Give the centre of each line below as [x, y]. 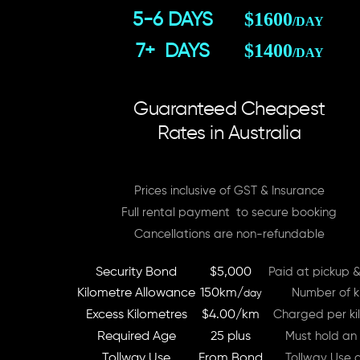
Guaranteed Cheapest [229, 109]
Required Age [136, 337]
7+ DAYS [173, 51]
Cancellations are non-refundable [229, 234]
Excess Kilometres [136, 315]
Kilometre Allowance [136, 294]
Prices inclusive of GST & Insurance [229, 191]
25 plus [231, 337]
